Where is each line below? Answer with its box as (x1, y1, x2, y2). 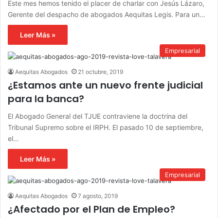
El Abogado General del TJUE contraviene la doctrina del (8, 112, 187, 121)
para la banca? (8, 92, 84, 106)
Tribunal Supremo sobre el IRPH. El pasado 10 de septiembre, (8, 123, 203, 132)
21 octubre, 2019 (78, 68, 123, 76)
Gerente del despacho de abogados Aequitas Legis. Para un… (8, 10, 205, 19)
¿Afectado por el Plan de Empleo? (8, 202, 175, 217)
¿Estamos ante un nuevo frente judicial (8, 78, 203, 92)
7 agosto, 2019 (78, 192, 118, 200)
